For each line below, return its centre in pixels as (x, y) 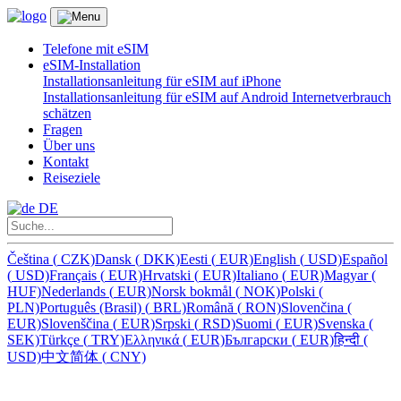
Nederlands (75, 291)
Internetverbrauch (341, 97)
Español (365, 259)
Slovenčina (314, 307)
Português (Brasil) (92, 307)
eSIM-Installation (92, 65)
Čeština (30, 259)
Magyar (348, 275)
